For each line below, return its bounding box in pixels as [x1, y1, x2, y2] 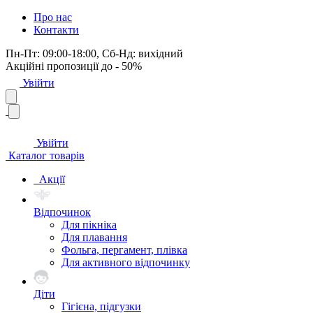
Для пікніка [61, 219, 117, 231]
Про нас [34, 11, 72, 23]
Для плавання [61, 231, 127, 243]
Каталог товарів [6, 150, 85, 161]
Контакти [34, 24, 79, 36]
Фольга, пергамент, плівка [61, 244, 187, 256]
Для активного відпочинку [61, 256, 190, 268]
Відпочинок [34, 206, 91, 218]
